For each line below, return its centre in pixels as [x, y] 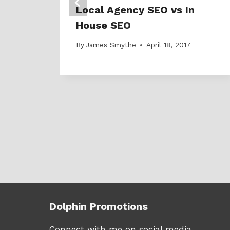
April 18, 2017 [169, 45]
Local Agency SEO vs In [135, 9]
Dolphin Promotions [99, 206]
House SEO [103, 25]
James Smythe [111, 45]
